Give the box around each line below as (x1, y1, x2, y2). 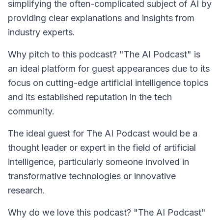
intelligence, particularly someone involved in (8, 157, 189, 167)
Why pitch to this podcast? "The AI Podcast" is (8, 49, 200, 59)
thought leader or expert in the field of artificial (8, 142, 196, 153)
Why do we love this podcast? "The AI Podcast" (8, 207, 206, 218)
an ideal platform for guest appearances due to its (8, 63, 210, 74)
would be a (150, 128, 197, 138)
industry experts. (8, 27, 75, 37)
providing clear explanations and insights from (8, 13, 194, 23)
